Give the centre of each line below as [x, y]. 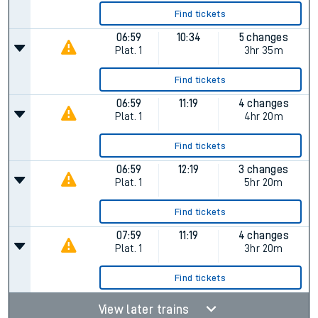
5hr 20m [264, 182]
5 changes [263, 38]
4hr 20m [264, 116]
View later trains [145, 309]
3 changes [264, 170]
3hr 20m [264, 248]
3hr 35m [264, 50]
